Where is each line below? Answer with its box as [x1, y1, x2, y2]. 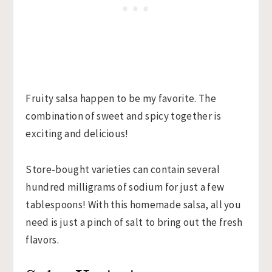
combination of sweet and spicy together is [25, 109, 221, 123]
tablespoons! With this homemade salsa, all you [25, 198, 242, 212]
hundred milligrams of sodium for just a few [25, 180, 225, 194]
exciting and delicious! [25, 127, 129, 141]
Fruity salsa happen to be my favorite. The [25, 92, 216, 106]
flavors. [25, 233, 59, 247]
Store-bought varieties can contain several [25, 163, 220, 177]
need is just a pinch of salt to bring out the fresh [25, 216, 243, 229]
